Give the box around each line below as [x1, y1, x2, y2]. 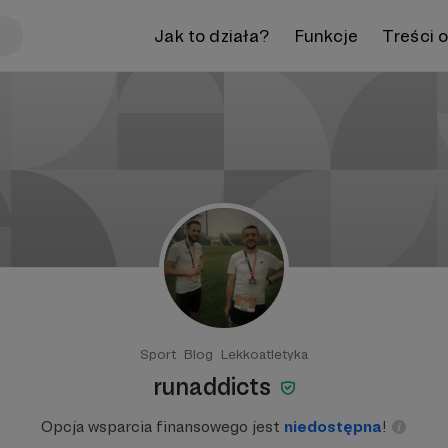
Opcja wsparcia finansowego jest [41, 417, 284, 436]
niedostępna [284, 417, 382, 436]
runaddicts [152, 372, 276, 401]
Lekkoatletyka [221, 346, 308, 362]
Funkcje [293, 24, 358, 46]
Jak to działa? [154, 24, 270, 46]
